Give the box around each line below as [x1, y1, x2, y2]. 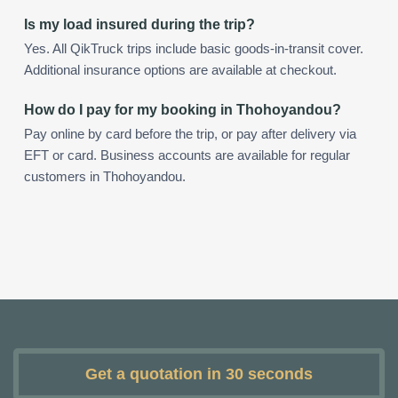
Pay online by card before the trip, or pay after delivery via [24, 126, 356, 141]
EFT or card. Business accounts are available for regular [24, 147, 350, 163]
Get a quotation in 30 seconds [85, 365, 313, 384]
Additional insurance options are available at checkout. [24, 62, 337, 77]
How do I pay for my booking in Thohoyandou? [24, 101, 341, 117]
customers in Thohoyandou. [24, 169, 186, 184]
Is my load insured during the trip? [24, 16, 255, 32]
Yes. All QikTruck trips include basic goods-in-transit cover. [24, 41, 363, 56]
